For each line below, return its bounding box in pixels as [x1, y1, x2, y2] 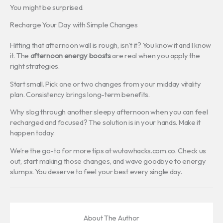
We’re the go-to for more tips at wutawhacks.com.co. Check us [10, 145, 207, 155]
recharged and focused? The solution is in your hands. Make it [10, 117, 201, 127]
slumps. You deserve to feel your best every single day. [10, 166, 182, 176]
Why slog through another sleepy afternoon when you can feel [10, 107, 208, 117]
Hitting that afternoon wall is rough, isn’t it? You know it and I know [10, 40, 212, 50]
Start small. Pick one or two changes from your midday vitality [10, 79, 201, 89]
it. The [10, 51, 30, 61]
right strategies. [10, 61, 60, 71]
